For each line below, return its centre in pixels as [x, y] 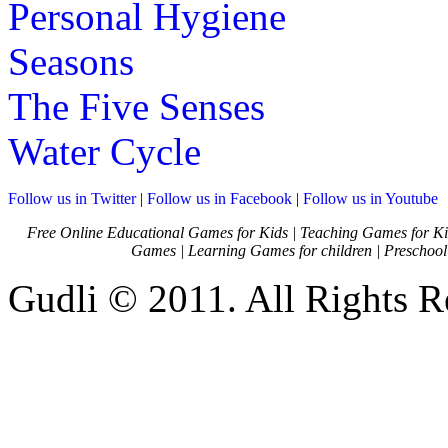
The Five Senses [136, 106]
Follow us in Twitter [72, 198]
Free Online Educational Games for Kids [157, 232]
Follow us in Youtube [370, 198]
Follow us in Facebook [219, 198]
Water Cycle [104, 151]
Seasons [71, 61]
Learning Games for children [279, 250]
